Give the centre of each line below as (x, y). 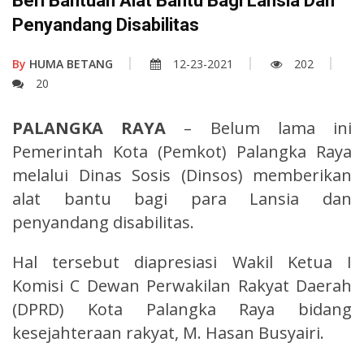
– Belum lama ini (259, 128)
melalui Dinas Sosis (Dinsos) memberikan (182, 175)
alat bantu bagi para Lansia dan (182, 198)
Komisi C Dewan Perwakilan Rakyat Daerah (182, 285)
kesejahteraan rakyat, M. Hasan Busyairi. (168, 332)
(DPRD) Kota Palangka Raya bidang (182, 309)
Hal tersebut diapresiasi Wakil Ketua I (182, 262)
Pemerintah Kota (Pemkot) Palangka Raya (182, 151)
